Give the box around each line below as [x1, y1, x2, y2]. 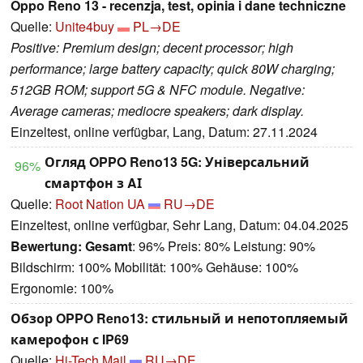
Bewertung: [11, 236, 82, 255]
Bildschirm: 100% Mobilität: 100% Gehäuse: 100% [11, 257, 298, 276]
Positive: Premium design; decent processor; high [11, 37, 293, 57]
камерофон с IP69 [11, 329, 129, 348]
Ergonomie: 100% [11, 278, 113, 297]
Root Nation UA [55, 194, 145, 213]
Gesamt [85, 236, 132, 255]
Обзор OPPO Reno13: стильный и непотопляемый [11, 308, 348, 327]
